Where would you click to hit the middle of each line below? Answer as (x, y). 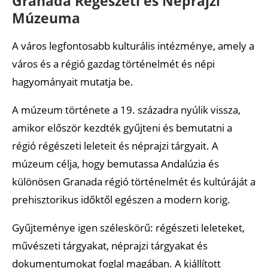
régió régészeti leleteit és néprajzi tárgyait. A (115, 145)
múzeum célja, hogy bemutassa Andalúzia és (115, 163)
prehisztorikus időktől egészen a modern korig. (121, 199)
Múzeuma (46, 18)
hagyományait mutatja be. (73, 81)
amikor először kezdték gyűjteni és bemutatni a (122, 127)
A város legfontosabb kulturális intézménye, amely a (133, 45)
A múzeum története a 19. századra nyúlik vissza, (126, 109)
